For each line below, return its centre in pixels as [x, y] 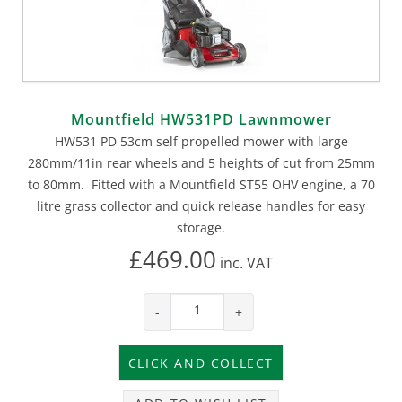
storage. [201, 227]
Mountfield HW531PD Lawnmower [201, 119]
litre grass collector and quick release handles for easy [201, 205]
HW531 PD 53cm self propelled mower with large [201, 141]
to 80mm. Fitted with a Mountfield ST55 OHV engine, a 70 [201, 184]
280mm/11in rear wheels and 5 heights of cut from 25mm [201, 162]
